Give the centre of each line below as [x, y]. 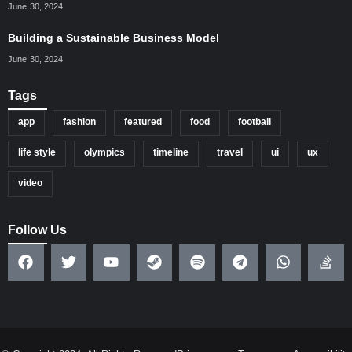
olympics [104, 153]
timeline [171, 153]
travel [230, 153]
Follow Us [37, 230]
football [255, 122]
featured [143, 122]
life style [37, 153]
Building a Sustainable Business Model [114, 38]
